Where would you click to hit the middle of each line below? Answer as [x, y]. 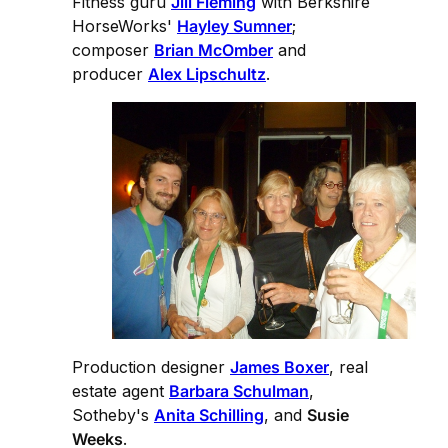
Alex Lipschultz [207, 73]
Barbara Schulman [239, 390]
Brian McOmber [213, 49]
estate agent [120, 390]
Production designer [151, 366]
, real [348, 366]
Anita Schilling [209, 414]
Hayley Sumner [234, 25]
